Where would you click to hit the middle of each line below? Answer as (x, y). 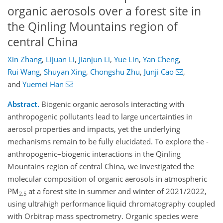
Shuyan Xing (65, 72)
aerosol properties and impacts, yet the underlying (94, 129)
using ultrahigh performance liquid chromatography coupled (111, 204)
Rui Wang (24, 72)
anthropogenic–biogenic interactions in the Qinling (94, 154)
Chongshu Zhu (115, 72)
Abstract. (23, 104)
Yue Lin (126, 59)
